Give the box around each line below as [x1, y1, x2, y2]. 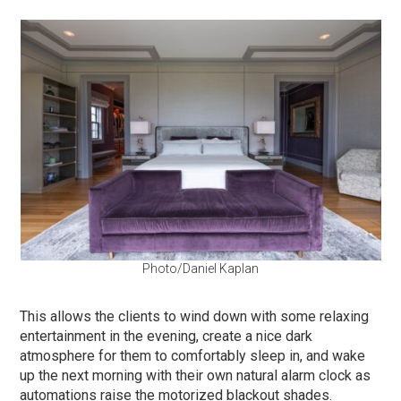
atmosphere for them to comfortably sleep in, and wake [20, 346, 366, 364]
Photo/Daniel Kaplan [142, 260, 259, 276]
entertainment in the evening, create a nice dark [20, 327, 313, 345]
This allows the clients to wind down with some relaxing [20, 307, 370, 325]
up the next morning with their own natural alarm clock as [20, 366, 371, 384]
